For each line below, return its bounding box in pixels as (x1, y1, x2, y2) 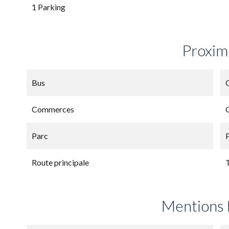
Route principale (32, 157, 89, 167)
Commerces (32, 104, 74, 114)
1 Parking (32, 2, 65, 12)
